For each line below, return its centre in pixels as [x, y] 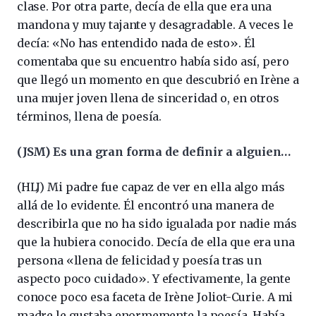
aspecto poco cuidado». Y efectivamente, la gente [154, 278]
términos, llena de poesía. [90, 116]
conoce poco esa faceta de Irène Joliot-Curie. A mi [155, 297]
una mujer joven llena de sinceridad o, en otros [148, 98]
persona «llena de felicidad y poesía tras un [139, 260]
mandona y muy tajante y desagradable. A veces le [155, 24]
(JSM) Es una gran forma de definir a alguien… [154, 151]
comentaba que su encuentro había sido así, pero [153, 61]
